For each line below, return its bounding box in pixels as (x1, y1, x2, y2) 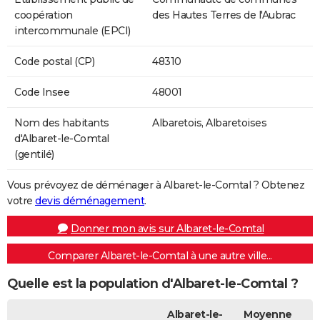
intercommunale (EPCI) (14, 24, 131, 37)
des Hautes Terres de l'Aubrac (152, 8, 296, 21)
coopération (14, 8, 73, 21)
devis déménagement (35, 194, 144, 207)
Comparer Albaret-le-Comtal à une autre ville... (48, 249, 272, 262)
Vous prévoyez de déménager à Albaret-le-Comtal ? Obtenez (7, 178, 304, 191)
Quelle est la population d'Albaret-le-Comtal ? (7, 276, 298, 292)
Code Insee (14, 85, 69, 99)
